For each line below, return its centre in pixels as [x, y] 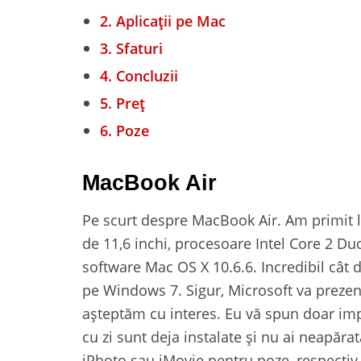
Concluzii [145, 75]
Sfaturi [137, 48]
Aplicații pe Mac [169, 21]
